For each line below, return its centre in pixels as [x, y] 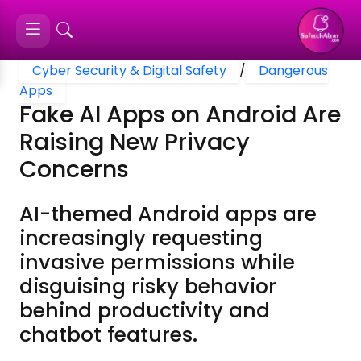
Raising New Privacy [135, 142]
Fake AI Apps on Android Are [180, 114]
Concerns [74, 169]
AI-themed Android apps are [168, 214]
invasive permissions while [157, 262]
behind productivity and [145, 311]
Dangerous [293, 71]
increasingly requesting [141, 238]
